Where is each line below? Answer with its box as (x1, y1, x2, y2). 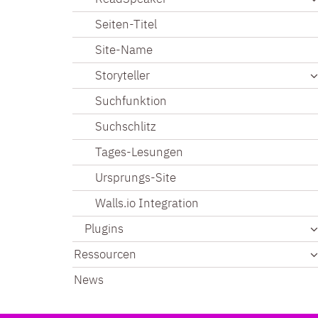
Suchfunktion (95, 92, 167, 109)
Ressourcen (74, 246, 136, 262)
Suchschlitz (95, 118, 156, 134)
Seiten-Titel (95, 16, 157, 32)
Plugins (84, 220, 124, 236)
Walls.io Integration (95, 194, 199, 211)
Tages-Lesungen (95, 143, 183, 160)
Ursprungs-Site (95, 169, 176, 185)
